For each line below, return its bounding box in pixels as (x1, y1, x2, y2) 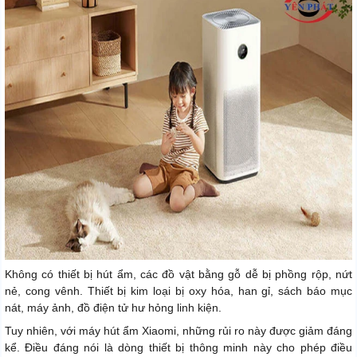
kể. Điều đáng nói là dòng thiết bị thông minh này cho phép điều (5, 340, 352, 354)
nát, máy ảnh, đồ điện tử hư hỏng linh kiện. (5, 300, 222, 314)
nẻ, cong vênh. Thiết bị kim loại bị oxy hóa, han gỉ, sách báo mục (5, 284, 352, 297)
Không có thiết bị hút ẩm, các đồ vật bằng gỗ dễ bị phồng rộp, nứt (5, 267, 352, 280)
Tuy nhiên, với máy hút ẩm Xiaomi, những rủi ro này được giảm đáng (5, 324, 352, 337)
